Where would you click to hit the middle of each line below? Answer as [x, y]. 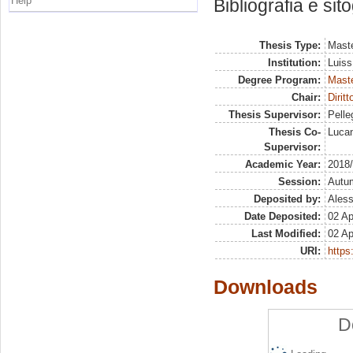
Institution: [294, 63]
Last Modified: [286, 234]
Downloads [266, 287]
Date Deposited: [282, 216]
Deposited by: [287, 199]
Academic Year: [282, 164]
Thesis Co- [294, 132]
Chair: [306, 97]
